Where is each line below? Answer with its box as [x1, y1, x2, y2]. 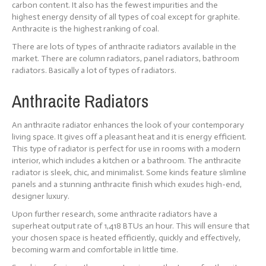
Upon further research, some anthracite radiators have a [12, 209, 217, 219]
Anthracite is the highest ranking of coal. [12, 24, 159, 34]
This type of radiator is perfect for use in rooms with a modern [12, 144, 240, 154]
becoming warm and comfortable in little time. [12, 245, 178, 255]
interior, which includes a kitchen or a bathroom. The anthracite [12, 156, 241, 166]
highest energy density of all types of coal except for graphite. [12, 12, 240, 22]
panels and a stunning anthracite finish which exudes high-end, [12, 179, 242, 189]
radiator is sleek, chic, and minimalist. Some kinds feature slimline [12, 167, 246, 178]
